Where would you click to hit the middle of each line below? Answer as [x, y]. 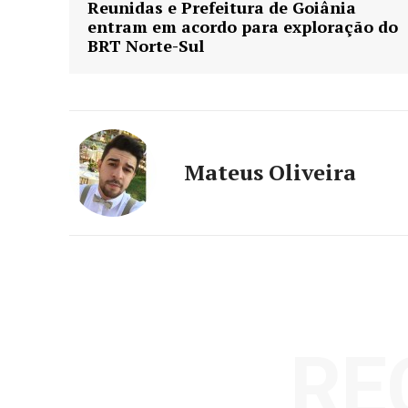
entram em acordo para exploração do [243, 27]
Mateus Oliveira [270, 173]
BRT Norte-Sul [146, 46]
